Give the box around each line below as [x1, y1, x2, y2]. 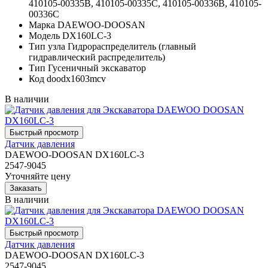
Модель [29, 30, 60, 41]
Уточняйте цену [5, 170, 71, 181]
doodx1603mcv [47, 73, 106, 84]
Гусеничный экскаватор [48, 62, 146, 73]
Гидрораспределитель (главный [68, 41, 196, 51]
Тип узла [29, 41, 65, 51]
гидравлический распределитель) [29, 51, 165, 62]
